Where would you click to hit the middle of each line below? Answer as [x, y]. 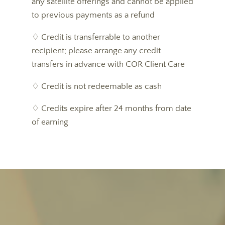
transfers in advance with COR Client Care [108, 64]
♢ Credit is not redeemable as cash [96, 86]
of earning [50, 122]
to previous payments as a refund [93, 15]
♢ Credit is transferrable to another [96, 37]
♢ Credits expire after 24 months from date [111, 108]
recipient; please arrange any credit [96, 51]
